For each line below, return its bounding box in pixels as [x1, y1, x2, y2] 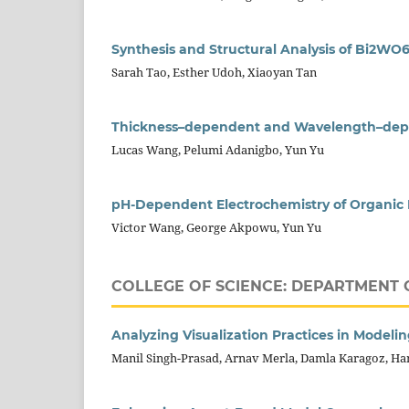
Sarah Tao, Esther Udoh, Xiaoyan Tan [111, 64, 317, 81]
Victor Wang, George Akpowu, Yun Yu [111, 219, 321, 236]
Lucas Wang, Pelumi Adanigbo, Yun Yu [111, 142, 324, 159]
